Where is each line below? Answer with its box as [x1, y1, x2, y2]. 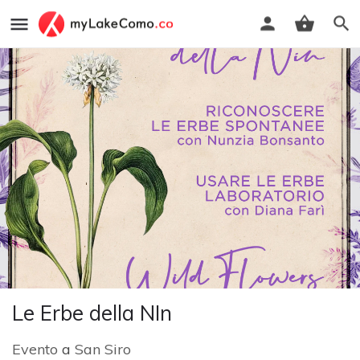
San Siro [75, 339, 131, 358]
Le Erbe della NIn [12, 299, 172, 326]
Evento [12, 339, 58, 358]
